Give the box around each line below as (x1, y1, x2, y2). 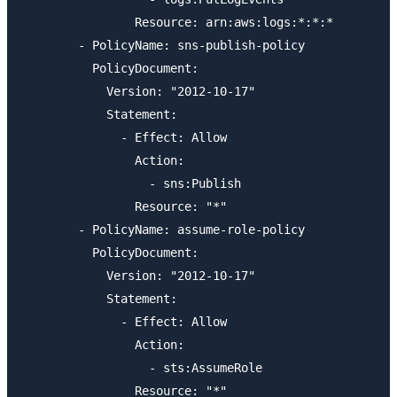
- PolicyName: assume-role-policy (21, 222, 305, 237)
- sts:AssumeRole (21, 361, 262, 376)
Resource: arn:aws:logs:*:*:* (21, 15, 333, 30)
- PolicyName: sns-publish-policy (21, 38, 305, 53)
